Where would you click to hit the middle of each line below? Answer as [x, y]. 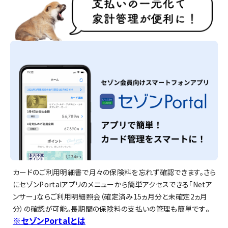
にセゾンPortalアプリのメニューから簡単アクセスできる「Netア [112, 184]
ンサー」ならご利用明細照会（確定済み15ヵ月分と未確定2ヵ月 [110, 197]
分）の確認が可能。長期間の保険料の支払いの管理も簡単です [109, 209]
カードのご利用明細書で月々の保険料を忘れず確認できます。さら [115, 172]
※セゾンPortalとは [49, 221]
